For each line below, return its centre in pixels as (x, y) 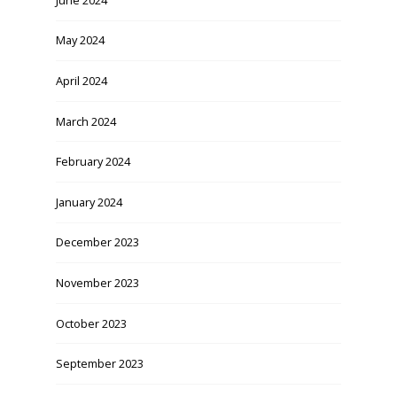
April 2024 (81, 80)
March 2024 (86, 121)
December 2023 (97, 242)
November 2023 (97, 282)
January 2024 (89, 202)
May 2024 (80, 40)
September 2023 (99, 364)
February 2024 (93, 162)
